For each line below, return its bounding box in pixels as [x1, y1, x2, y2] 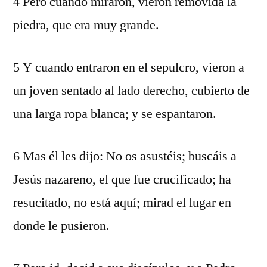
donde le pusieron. [13, 218, 110, 234]
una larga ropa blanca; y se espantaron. [13, 105, 216, 122]
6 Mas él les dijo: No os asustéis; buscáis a [13, 148, 237, 164]
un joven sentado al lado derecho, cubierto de [13, 82, 250, 99]
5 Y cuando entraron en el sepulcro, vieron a [13, 59, 244, 76]
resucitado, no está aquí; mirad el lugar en [13, 194, 231, 211]
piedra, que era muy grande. [13, 17, 159, 33]
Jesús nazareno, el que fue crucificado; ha [13, 171, 231, 188]
